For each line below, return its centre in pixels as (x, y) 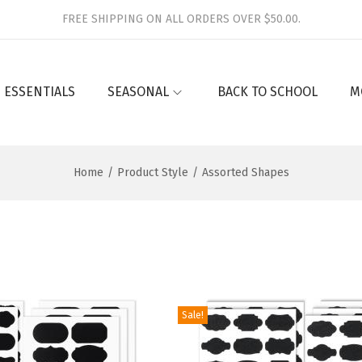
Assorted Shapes (245, 173)
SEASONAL (138, 92)
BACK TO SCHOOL (267, 92)
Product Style (152, 173)
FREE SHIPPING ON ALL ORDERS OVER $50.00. (181, 19)
